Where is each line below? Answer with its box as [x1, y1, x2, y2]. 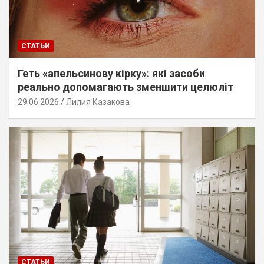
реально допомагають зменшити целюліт [18, 80, 233, 93]
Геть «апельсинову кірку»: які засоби [18, 67, 205, 80]
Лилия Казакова [66, 97, 130, 107]
